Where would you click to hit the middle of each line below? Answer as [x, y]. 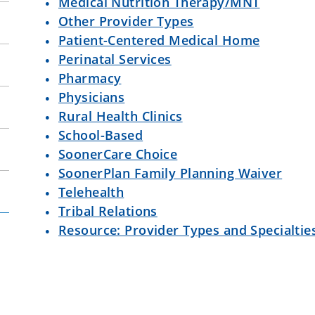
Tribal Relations [108, 211]
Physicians [92, 97]
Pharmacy [90, 78]
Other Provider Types [126, 21]
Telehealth [91, 192]
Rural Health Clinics [121, 116]
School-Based [101, 135]
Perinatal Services [115, 59]
